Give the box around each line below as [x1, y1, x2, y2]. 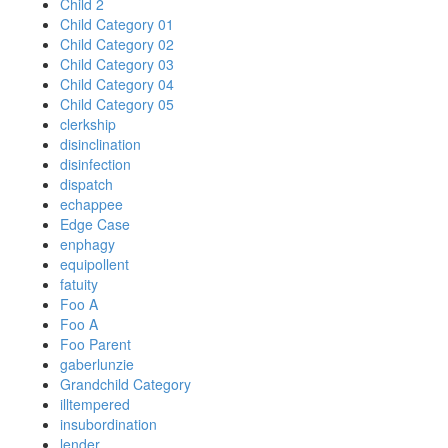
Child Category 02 [60, 34, 174, 54]
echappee [60, 194, 123, 214]
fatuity [60, 274, 98, 294]
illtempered [60, 394, 130, 414]
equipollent [60, 254, 129, 274]
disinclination [60, 134, 141, 154]
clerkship [60, 114, 116, 134]
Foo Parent [60, 334, 131, 354]
